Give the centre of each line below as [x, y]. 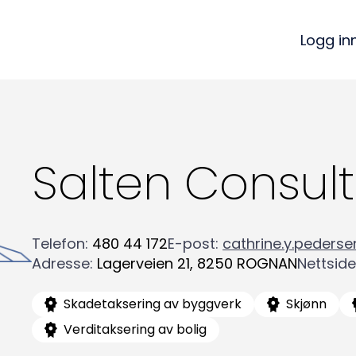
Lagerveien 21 [143, 263]
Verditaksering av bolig [135, 329]
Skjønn [306, 304]
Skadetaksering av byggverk [153, 304]
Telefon [58, 243]
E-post [192, 243]
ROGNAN [267, 263]
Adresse [61, 263]
